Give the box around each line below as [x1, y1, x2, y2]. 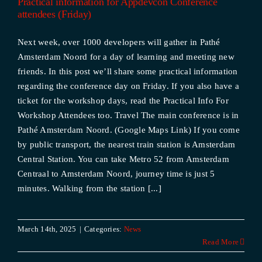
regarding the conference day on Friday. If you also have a [17, 81, 240, 91]
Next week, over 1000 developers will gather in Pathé [17, 37, 220, 47]
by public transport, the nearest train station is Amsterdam [17, 140, 236, 149]
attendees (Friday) [17, 8, 92, 20]
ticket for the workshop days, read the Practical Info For [17, 96, 229, 105]
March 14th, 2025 [17, 225, 77, 233]
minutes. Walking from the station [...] [17, 184, 161, 193]
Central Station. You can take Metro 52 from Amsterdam [17, 154, 229, 164]
